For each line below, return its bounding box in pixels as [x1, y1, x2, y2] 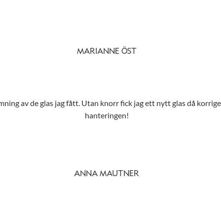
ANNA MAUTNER [74, 170, 139, 178]
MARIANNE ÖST [76, 48, 137, 56]
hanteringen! [84, 110, 129, 120]
